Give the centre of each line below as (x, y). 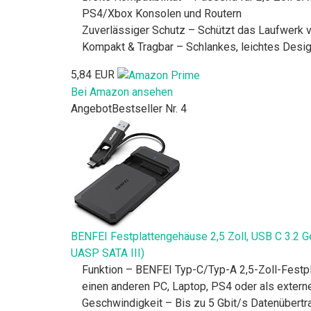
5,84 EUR (93, 75)
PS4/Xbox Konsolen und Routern (162, 14)
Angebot (91, 109)
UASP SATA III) (108, 253)
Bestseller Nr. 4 (149, 109)
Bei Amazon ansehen (122, 92)
